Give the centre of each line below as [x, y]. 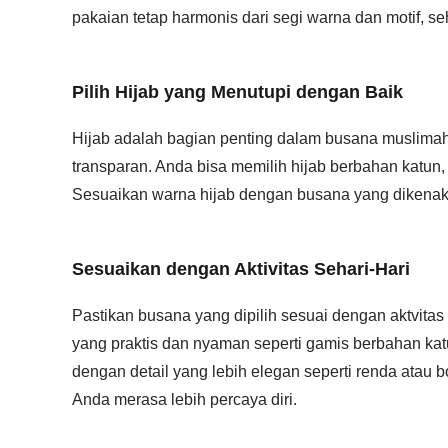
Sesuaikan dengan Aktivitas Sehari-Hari [241, 269]
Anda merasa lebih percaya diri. [184, 399]
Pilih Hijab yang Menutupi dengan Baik [237, 92]
